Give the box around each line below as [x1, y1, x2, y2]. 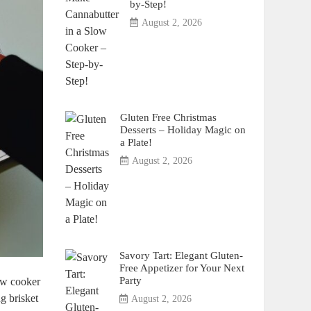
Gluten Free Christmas [119, 111, 217, 123]
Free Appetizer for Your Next [119, 262, 244, 274]
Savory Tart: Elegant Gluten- [119, 249, 243, 261]
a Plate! [119, 136, 152, 148]
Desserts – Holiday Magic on [119, 124, 246, 135]
